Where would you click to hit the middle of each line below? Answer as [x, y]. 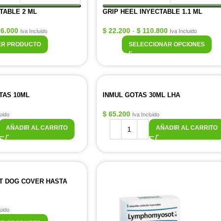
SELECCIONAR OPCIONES [167, 44]
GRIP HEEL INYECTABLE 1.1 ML [152, 12]
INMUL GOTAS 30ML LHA [141, 95]
